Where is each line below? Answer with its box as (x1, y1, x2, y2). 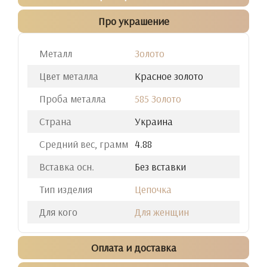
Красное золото (135, 70, 203, 82)
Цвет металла (39, 70, 98, 82)
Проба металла (39, 92, 106, 105)
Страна (39, 115, 72, 128)
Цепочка (135, 183, 172, 195)
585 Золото (135, 92, 181, 105)
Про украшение (98, 14, 169, 28)
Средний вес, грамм (39, 138, 128, 150)
